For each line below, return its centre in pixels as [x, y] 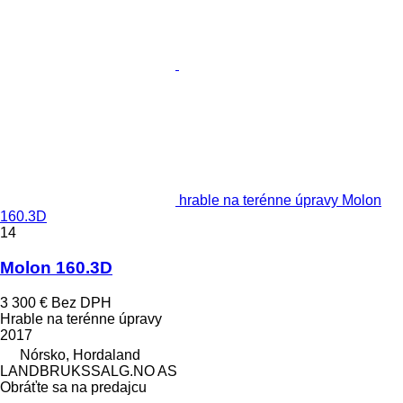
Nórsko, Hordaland [80, 354]
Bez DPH [81, 302]
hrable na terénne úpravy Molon [280, 201]
